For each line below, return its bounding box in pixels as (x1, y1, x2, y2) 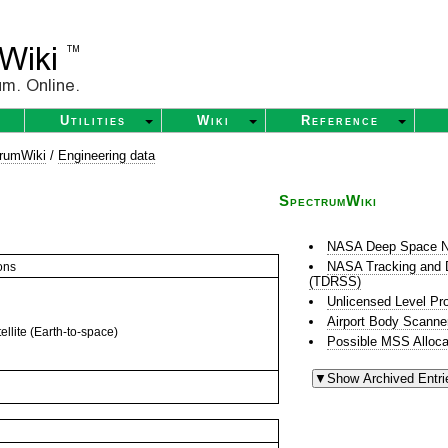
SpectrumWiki (279, 193, 377, 209)
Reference (301, 113, 379, 128)
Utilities (60, 113, 126, 128)
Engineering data (58, 148, 155, 163)
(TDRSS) (309, 274, 361, 289)
